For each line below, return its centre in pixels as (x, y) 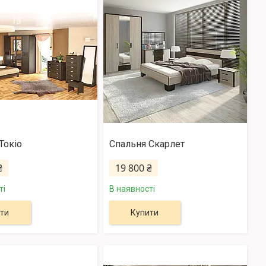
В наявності (132, 189)
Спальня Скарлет (147, 144)
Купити (145, 213)
